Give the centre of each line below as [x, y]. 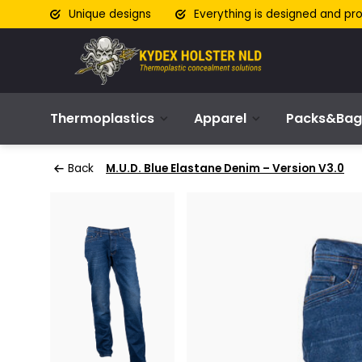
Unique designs [108, 14]
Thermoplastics [102, 118]
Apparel [220, 118]
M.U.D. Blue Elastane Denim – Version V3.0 [225, 168]
